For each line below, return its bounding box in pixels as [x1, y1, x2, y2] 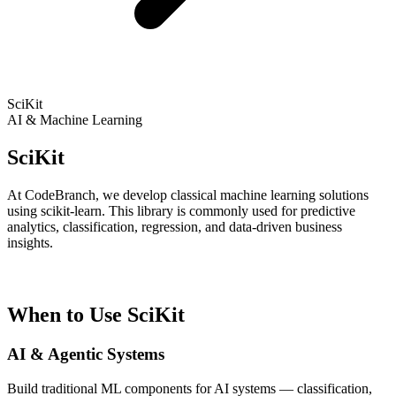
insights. [7, 234, 53, 250]
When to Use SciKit [7, 302, 185, 326]
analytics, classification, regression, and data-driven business [7, 218, 342, 234]
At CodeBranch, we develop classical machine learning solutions [7, 187, 369, 202]
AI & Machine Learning [7, 112, 142, 127]
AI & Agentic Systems [7, 344, 164, 363]
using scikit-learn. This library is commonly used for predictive [7, 202, 355, 218]
